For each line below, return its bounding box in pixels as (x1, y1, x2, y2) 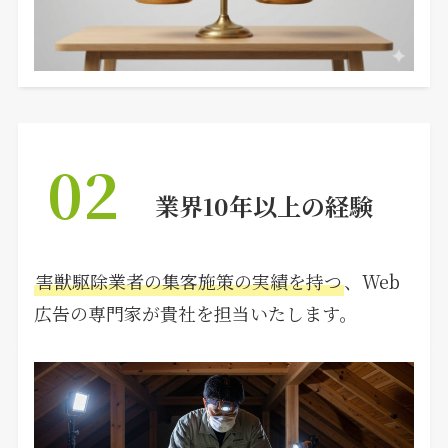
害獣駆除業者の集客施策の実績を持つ (36, 268, 343, 295)
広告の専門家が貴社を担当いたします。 (34, 300, 358, 327)
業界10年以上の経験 (155, 188, 374, 224)
